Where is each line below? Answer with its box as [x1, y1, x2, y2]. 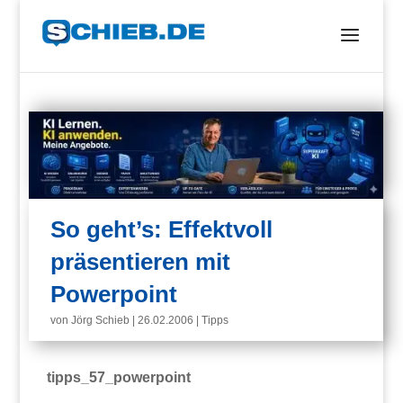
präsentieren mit [50, 248, 231, 276]
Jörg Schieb [71, 314, 130, 327]
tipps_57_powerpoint [47, 370, 192, 386]
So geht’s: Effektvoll [50, 216, 273, 244]
